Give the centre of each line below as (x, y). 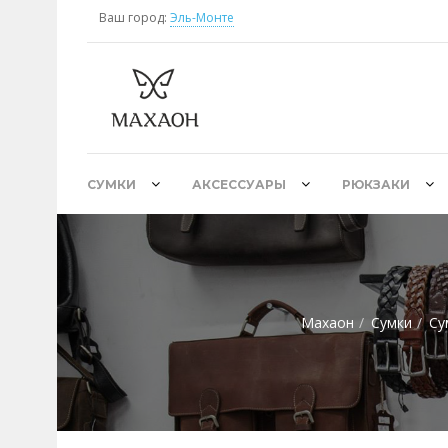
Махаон (327, 322)
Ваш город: (133, 17)
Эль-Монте (202, 17)
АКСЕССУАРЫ (239, 184)
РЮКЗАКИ (376, 184)
